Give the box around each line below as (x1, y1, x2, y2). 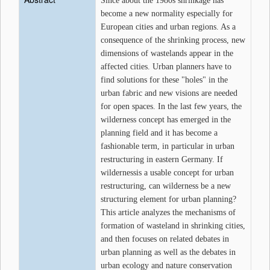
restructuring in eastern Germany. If (101, 155, 223, 164)
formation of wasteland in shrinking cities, (101, 221, 245, 230)
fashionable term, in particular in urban (101, 142, 234, 151)
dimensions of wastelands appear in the (101, 49, 233, 58)
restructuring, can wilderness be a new (101, 181, 231, 190)
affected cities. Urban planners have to (101, 62, 231, 71)
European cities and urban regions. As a (101, 22, 236, 31)
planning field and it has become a (101, 128, 218, 137)
